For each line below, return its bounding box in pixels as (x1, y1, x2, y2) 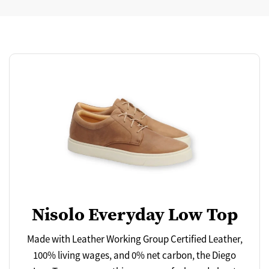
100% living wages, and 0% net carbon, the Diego (33, 248, 236, 262)
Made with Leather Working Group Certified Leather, (26, 232, 243, 246)
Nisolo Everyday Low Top (31, 201, 238, 226)
